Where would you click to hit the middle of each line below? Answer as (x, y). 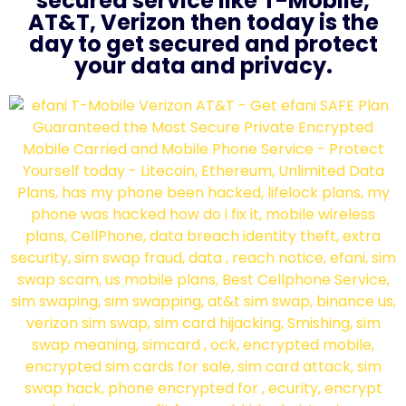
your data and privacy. (203, 65)
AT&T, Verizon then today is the (203, 22)
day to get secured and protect (203, 43)
